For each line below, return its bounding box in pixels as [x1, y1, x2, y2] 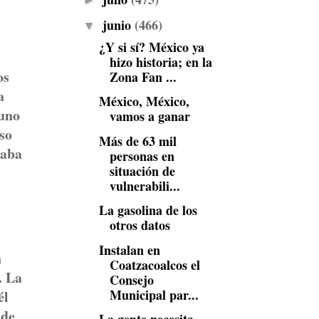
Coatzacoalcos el [109, 255, 200, 274]
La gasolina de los [98, 201, 197, 219]
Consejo [109, 270, 154, 289]
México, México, [98, 92, 189, 110]
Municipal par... [109, 285, 199, 304]
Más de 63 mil [98, 131, 177, 150]
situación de [109, 161, 175, 180]
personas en [109, 146, 174, 165]
